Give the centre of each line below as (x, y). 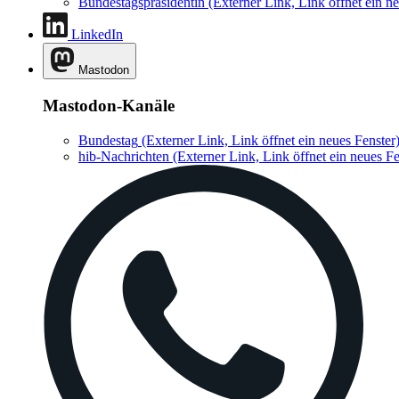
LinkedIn (97, 35)
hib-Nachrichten (124, 156)
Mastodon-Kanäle (109, 105)
